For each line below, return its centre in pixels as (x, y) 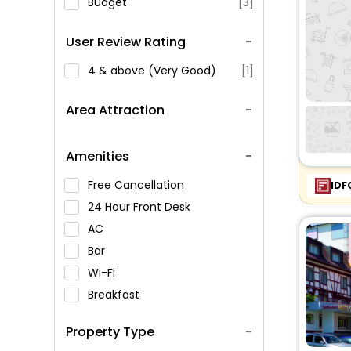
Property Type (110, 332)
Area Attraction (115, 110)
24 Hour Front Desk (140, 207)
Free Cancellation (137, 185)
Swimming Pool (130, 338)
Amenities (97, 156)
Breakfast (115, 295)
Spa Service (121, 317)
